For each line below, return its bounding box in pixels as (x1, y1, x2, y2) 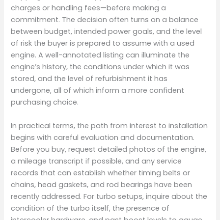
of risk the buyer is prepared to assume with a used (11, 38, 195, 49)
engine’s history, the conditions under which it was (11, 62, 190, 72)
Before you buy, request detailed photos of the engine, (11, 144, 207, 154)
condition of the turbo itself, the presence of (11, 203, 170, 213)
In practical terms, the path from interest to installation (11, 120, 208, 131)
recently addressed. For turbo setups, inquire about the (11, 191, 208, 201)
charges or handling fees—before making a (11, 3, 166, 13)
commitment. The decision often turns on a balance (11, 15, 199, 25)
